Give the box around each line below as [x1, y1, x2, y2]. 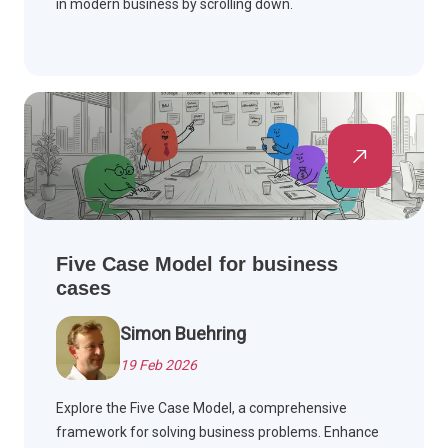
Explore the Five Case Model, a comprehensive [56, 400, 347, 417]
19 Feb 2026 [120, 357, 197, 374]
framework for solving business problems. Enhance [56, 424, 379, 441]
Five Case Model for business [56, 253, 338, 276]
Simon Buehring [120, 323, 246, 345]
